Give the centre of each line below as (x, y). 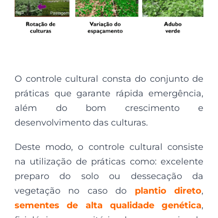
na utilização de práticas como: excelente (109, 161)
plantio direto (168, 191)
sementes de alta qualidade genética (108, 205)
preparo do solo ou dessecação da (109, 176)
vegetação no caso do (75, 191)
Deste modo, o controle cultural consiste (109, 147)
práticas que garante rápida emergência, (109, 93)
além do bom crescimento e (109, 108)
